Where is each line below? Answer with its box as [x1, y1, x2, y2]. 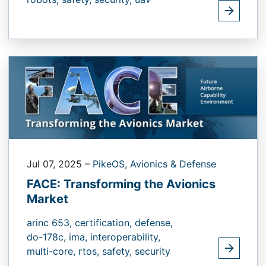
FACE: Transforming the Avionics [27, 177, 216, 192]
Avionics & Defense [130, 158, 216, 170]
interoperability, [90, 231, 160, 243]
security [135, 245, 170, 258]
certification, [75, 217, 135, 229]
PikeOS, [93, 158, 130, 170]
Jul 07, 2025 [27, 158, 85, 170]
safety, [102, 245, 135, 258]
